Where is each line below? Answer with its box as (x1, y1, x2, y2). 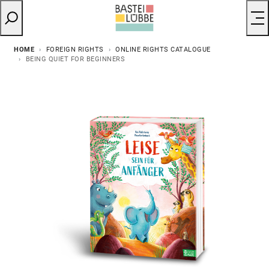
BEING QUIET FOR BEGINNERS (25, 55, 125, 63)
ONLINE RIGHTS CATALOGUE (115, 45, 211, 53)
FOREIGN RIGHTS (46, 45, 104, 53)
